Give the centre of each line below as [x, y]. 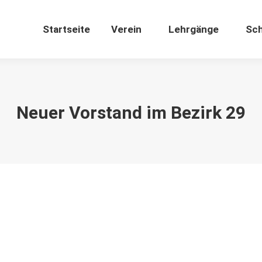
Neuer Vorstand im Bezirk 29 [131, 112]
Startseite [66, 29]
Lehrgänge [194, 29]
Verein [126, 29]
